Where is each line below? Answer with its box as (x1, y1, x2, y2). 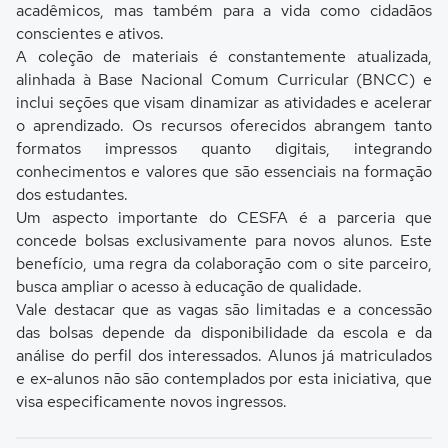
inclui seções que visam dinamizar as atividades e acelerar (16, 92, 432, 113)
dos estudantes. (16, 184, 128, 205)
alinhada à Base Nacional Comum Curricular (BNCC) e (16, 69, 432, 90)
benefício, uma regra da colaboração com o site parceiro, (16, 253, 432, 274)
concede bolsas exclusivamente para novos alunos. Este (16, 230, 432, 251)
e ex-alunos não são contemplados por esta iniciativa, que (16, 368, 432, 389)
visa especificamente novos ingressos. (16, 391, 287, 412)
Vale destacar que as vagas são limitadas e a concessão (16, 299, 432, 320)
